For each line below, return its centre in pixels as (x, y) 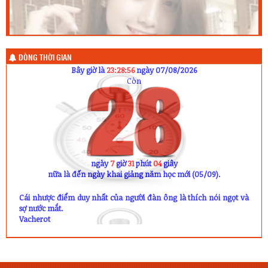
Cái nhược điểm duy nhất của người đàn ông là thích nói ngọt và (134, 197)
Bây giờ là (89, 70)
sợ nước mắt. (41, 208)
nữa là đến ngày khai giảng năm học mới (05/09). (134, 174)
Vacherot (35, 219)
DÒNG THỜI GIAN (44, 58)
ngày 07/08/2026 (166, 70)
